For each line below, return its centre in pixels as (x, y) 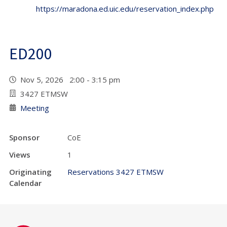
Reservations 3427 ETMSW (116, 172)
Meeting (35, 108)
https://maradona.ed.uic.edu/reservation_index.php (125, 8)
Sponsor (24, 137)
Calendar (25, 183)
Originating (30, 172)
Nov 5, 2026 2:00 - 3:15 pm (72, 79)
